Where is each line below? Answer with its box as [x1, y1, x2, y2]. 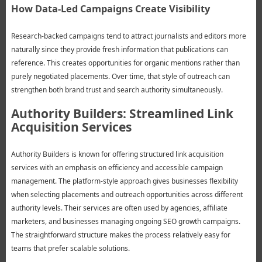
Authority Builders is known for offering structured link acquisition [11, 149, 223, 160]
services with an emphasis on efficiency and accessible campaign [11, 163, 223, 173]
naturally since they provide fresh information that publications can [11, 44, 228, 55]
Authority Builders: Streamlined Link [11, 105, 233, 122]
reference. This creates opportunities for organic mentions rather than [11, 58, 240, 68]
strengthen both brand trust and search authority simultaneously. [11, 85, 223, 95]
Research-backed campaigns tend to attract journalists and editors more [11, 31, 246, 42]
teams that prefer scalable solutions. [11, 243, 130, 254]
